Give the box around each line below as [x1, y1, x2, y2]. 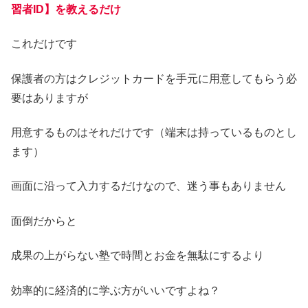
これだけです [11, 38, 77, 50]
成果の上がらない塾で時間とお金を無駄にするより [11, 250, 264, 262]
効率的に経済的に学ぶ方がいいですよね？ [11, 284, 220, 296]
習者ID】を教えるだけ [11, 3, 121, 15]
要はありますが [11, 91, 88, 104]
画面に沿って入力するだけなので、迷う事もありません [11, 180, 286, 192]
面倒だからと [11, 214, 77, 227]
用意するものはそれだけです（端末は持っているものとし [11, 126, 297, 139]
